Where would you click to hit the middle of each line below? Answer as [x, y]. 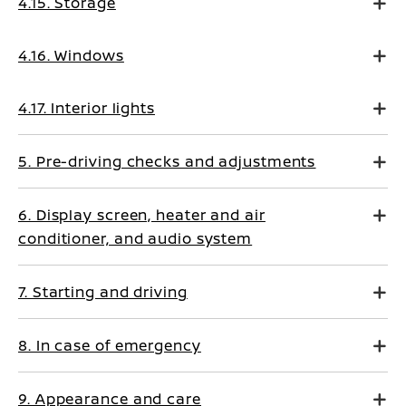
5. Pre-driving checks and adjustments [167, 161]
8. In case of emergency [110, 345]
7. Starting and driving [103, 292]
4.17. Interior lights [87, 108]
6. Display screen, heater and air [142, 215]
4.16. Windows [71, 55]
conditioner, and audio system [135, 238]
